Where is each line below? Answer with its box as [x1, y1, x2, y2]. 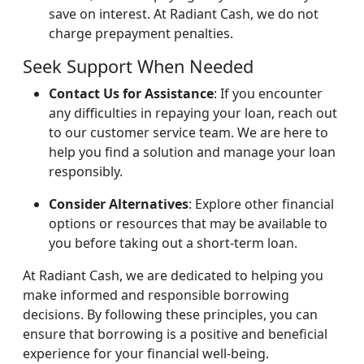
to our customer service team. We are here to [49, 123, 328, 142]
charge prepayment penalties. [49, 24, 233, 43]
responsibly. [49, 162, 123, 181]
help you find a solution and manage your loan [49, 143, 336, 162]
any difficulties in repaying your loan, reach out [49, 104, 337, 123]
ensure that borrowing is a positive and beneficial [23, 325, 327, 344]
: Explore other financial [188, 195, 334, 214]
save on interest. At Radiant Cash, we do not [49, 5, 318, 24]
